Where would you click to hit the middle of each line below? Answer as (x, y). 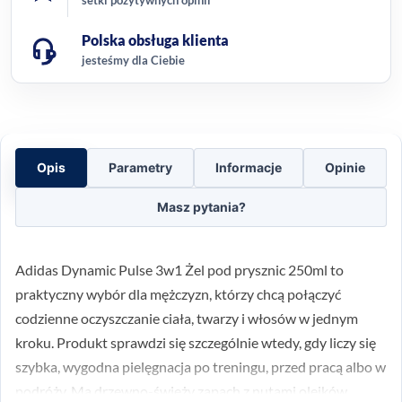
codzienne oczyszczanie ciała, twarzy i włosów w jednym (187, 318)
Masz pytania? (201, 206)
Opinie (345, 167)
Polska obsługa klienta (155, 39)
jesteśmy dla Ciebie (133, 60)
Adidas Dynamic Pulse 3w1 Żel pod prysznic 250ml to (179, 269)
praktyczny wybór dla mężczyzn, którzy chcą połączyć (178, 293)
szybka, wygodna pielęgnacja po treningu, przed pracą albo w (201, 366)
